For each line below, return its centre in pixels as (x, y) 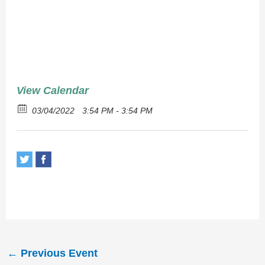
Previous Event (57, 253)
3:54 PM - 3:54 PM (116, 111)
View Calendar (52, 91)
